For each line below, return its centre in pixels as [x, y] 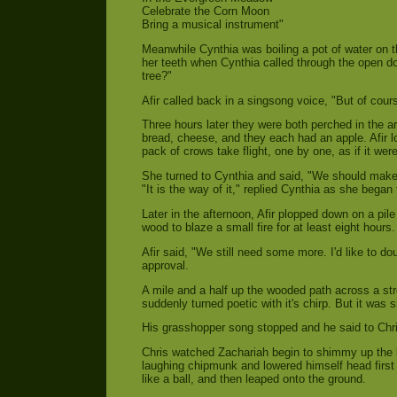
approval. [165, 265]
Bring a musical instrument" [213, 25]
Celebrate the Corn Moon [206, 12]
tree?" [157, 75]
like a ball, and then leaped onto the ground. [254, 379]
